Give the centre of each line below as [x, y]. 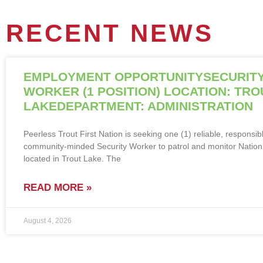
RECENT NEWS [110, 33]
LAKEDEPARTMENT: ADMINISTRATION [138, 106]
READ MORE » [58, 187]
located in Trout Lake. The [72, 158]
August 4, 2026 [48, 220]
